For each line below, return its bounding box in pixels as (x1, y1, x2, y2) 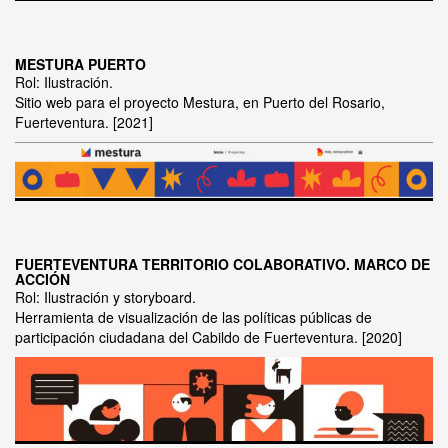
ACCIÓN (15, 268, 70, 289)
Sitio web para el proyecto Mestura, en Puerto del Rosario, (15, 92, 385, 113)
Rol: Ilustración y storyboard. (15, 286, 196, 307)
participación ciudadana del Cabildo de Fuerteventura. (15, 326, 358, 347)
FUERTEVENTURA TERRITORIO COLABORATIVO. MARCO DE (15, 253, 430, 274)
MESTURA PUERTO (15, 54, 146, 75)
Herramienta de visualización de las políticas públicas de (15, 306, 372, 327)
